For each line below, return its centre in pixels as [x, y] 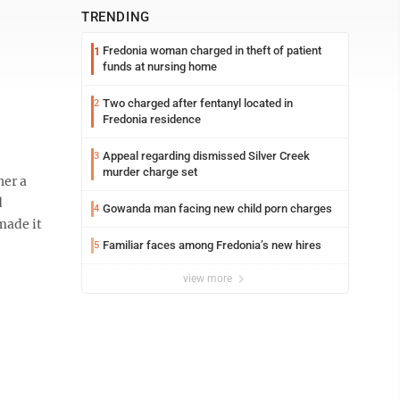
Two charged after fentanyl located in [198, 103]
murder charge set [150, 172]
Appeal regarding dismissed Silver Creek [206, 156]
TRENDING [116, 17]
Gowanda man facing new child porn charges [217, 208]
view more [209, 279]
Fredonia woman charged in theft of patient [212, 50]
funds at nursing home [160, 67]
